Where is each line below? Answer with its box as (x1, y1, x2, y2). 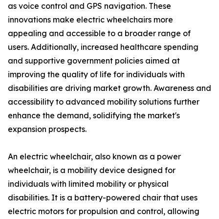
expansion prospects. (8, 124, 87, 134)
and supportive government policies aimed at (8, 56, 180, 66)
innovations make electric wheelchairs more (8, 15, 173, 25)
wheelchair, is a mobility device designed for (8, 165, 175, 175)
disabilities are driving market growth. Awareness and (8, 83, 211, 93)
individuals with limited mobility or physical (8, 179, 169, 189)
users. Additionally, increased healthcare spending (8, 42, 198, 52)
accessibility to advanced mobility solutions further (8, 97, 199, 107)
